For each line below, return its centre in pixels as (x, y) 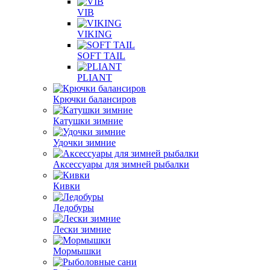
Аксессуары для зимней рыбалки (121, 164)
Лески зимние (82, 229)
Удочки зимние (84, 142)
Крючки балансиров (95, 99)
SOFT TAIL (101, 55)
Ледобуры (74, 207)
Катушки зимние (88, 121)
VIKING (95, 34)
